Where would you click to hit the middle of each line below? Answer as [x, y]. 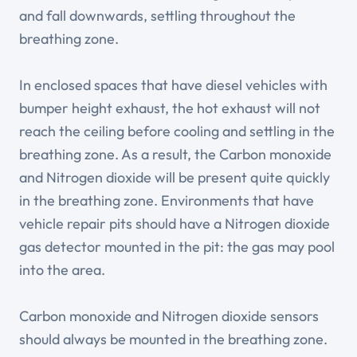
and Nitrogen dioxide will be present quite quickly [175, 178]
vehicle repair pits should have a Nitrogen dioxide [175, 224]
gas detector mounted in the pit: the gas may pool [177, 247]
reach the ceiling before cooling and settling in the [177, 131]
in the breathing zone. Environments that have [167, 201]
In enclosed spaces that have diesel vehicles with [173, 85]
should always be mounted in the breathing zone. [173, 339]
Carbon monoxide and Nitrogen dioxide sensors [169, 316]
